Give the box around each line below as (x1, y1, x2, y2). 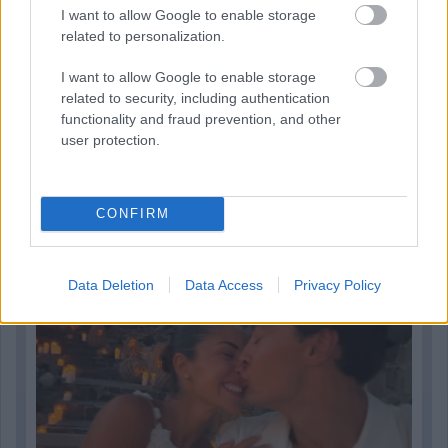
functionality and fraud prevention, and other (61, 110, 341, 127)
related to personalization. (61, 27, 225, 44)
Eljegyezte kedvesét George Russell (109, 223, 339, 243)
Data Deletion (67, 276, 154, 293)
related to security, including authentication (61, 89, 330, 106)
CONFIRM (95, 206, 170, 221)
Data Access (184, 276, 263, 293)
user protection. (61, 131, 160, 148)
